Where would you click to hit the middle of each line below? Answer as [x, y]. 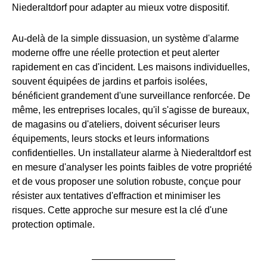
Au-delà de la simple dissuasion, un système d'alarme [125, 38]
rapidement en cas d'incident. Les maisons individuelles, [131, 67]
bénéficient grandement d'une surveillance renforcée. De [131, 95]
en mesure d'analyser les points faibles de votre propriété [132, 167]
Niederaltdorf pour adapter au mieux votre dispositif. [121, 7]
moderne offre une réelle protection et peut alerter [116, 52]
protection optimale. [53, 224]
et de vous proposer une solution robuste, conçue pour [126, 181]
